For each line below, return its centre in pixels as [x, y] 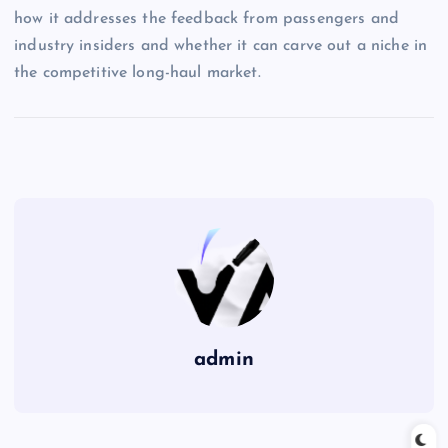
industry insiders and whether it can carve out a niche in [221, 45]
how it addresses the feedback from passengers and [206, 18]
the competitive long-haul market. [137, 72]
